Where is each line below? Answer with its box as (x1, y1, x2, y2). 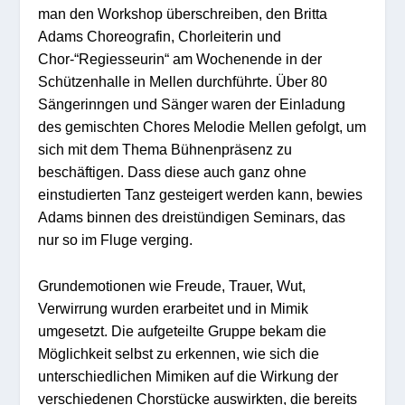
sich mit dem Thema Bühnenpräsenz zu (38, 141, 293, 157)
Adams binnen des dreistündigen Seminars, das (38, 209, 346, 225)
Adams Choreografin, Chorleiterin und (38, 28, 282, 44)
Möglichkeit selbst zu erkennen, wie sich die (38, 344, 320, 362)
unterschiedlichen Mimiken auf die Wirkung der (38, 367, 339, 384)
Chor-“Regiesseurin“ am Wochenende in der (38, 51, 323, 67)
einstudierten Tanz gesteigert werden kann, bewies (38, 186, 363, 202)
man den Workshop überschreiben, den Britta (38, 5, 328, 22)
